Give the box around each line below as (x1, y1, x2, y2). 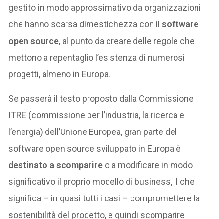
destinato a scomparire (8, 159, 103, 170)
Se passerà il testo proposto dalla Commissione (8, 93, 194, 104)
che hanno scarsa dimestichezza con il (8, 19, 162, 29)
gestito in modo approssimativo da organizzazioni (8, 2, 201, 13)
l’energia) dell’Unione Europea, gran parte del (8, 126, 177, 137)
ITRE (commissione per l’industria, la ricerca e (8, 109, 185, 120)
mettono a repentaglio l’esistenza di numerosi (8, 52, 185, 63)
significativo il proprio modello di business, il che (8, 176, 195, 187)
